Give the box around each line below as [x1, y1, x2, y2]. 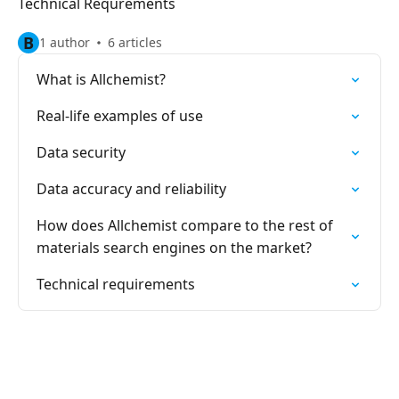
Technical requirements [37, 274, 195, 294]
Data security [37, 142, 126, 162]
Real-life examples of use [37, 106, 203, 126]
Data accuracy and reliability [37, 179, 226, 199]
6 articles [108, 34, 162, 51]
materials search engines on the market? [37, 238, 312, 257]
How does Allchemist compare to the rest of [37, 216, 333, 235]
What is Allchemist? [37, 69, 166, 89]
